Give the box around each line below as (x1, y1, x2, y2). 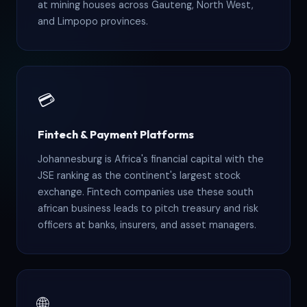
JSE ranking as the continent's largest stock (38, 169, 241, 182)
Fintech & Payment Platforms (38, 127, 194, 142)
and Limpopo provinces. (38, 15, 148, 28)
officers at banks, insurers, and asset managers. (38, 219, 256, 232)
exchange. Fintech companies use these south (38, 186, 254, 199)
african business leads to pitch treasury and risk (38, 202, 258, 215)
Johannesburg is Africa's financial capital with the (38, 153, 264, 166)
